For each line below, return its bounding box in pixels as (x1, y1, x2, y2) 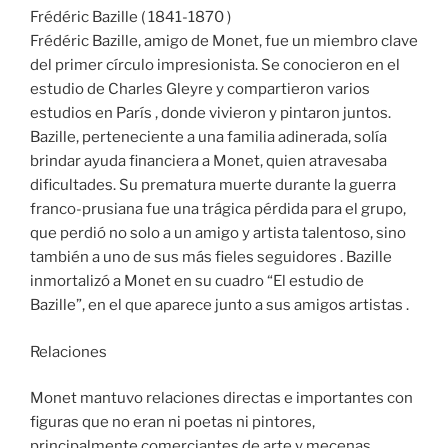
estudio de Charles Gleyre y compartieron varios (30, 80, 370, 99)
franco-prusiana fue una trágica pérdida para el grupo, (30, 200, 406, 219)
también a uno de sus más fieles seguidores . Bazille (30, 248, 392, 267)
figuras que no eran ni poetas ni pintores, (30, 413, 315, 432)
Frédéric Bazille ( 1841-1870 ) (30, 8, 231, 27)
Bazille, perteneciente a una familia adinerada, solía (30, 128, 387, 147)
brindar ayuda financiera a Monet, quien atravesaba (30, 152, 387, 171)
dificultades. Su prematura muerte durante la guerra (30, 176, 396, 195)
